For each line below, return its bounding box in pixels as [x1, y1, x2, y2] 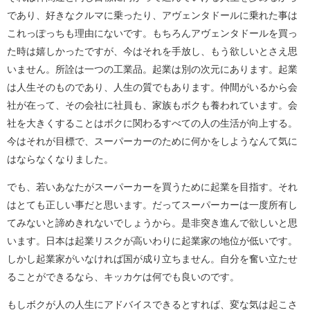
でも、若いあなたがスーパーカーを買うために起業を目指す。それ [7, 182, 298, 192]
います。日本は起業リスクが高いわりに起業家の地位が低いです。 [7, 236, 298, 246]
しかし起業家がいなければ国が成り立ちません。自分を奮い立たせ [7, 254, 298, 264]
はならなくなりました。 [7, 154, 113, 165]
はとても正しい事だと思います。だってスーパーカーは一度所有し [7, 200, 298, 210]
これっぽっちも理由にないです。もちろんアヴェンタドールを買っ [7, 28, 298, 39]
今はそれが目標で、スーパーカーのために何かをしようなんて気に [7, 136, 298, 147]
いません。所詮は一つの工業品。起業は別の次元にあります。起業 [7, 64, 298, 75]
